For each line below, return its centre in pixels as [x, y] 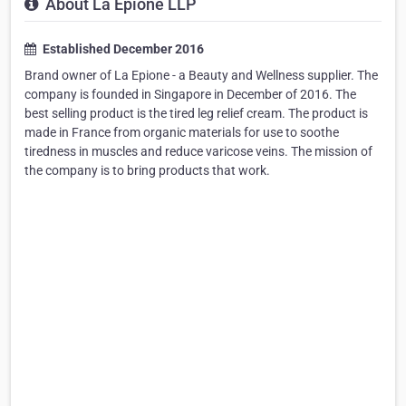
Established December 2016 [122, 49]
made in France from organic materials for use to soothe [182, 133]
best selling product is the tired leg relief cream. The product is [196, 114]
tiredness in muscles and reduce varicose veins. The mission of [198, 152]
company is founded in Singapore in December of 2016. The [190, 95]
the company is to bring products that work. [147, 171]
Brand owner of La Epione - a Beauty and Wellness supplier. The [201, 76]
